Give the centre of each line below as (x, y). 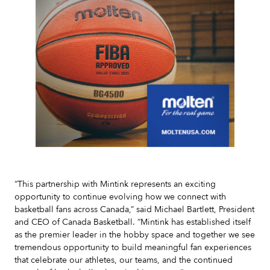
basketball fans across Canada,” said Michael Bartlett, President (134, 209)
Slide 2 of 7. (37, 154)
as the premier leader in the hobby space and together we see (135, 235)
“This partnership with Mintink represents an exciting (115, 184)
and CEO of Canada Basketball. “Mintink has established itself (133, 222)
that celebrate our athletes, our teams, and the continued (124, 260)
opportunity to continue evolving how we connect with (120, 197)
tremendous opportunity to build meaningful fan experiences (133, 247)
